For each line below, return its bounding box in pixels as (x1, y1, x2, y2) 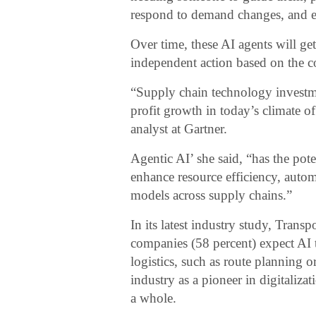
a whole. (130, 291, 177, 306)
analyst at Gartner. (130, 121, 228, 137)
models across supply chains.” (130, 188, 293, 203)
